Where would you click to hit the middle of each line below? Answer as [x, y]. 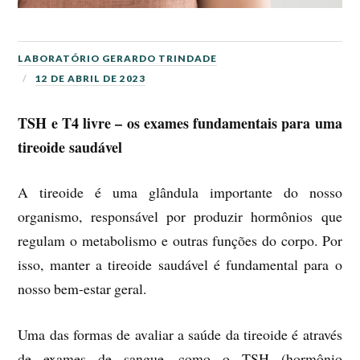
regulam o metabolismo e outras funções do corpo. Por [180, 241]
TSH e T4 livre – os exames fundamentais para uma [180, 123]
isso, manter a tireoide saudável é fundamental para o [180, 265]
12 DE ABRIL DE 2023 [91, 79]
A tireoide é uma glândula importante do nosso [180, 192]
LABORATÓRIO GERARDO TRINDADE [118, 59]
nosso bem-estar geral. [82, 289]
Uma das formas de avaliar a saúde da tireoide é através [180, 335]
